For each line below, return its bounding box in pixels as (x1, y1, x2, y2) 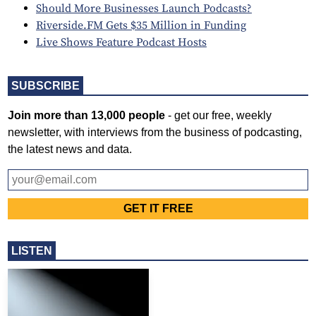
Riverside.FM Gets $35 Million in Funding (36, 18, 246, 32)
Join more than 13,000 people (8, 109, 165, 121)
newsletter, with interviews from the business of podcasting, (8, 126, 302, 138)
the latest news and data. (8, 142, 132, 155)
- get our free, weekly (165, 109, 272, 121)
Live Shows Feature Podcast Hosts (36, 35, 207, 49)
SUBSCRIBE (11, 79, 80, 92)
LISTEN (11, 244, 52, 257)
